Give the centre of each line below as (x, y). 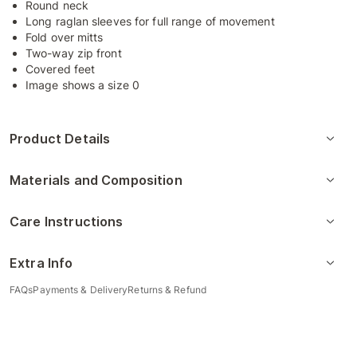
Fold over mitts (65, 37)
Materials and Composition (96, 180)
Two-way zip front (74, 53)
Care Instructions (67, 221)
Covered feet (61, 69)
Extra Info (41, 263)
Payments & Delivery (80, 289)
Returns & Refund (167, 289)
